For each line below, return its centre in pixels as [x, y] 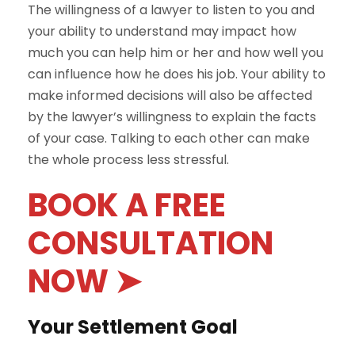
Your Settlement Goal [133, 327]
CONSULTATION [151, 244]
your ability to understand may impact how [162, 32]
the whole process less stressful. [128, 160]
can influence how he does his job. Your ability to [177, 74]
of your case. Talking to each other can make [169, 139]
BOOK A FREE [127, 206]
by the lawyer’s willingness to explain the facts [172, 117]
